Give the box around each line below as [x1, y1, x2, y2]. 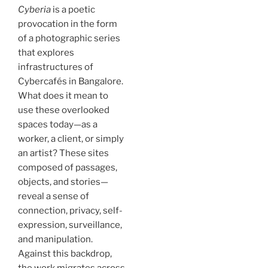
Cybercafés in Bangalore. [18, 75, 123, 87]
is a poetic [51, 4, 95, 15]
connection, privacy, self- [18, 205, 123, 216]
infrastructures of [18, 61, 93, 72]
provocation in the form [18, 18, 117, 29]
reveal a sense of [18, 190, 89, 202]
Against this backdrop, [18, 248, 112, 259]
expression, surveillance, [18, 219, 122, 230]
